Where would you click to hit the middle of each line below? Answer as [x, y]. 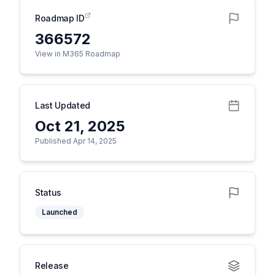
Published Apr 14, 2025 [76, 141]
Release [52, 265]
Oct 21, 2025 [80, 126]
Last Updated [63, 105]
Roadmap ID [60, 18]
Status [48, 192]
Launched [60, 212]
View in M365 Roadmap [78, 54]
